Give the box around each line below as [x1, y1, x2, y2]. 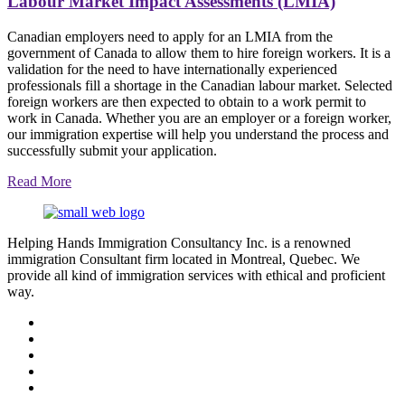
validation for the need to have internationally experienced [7, 61, 337, 78]
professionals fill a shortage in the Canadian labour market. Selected [7, 78, 392, 94]
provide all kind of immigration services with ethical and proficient [7, 268, 385, 284]
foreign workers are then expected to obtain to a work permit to [7, 94, 366, 110]
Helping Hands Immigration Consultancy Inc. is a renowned [7, 235, 351, 251]
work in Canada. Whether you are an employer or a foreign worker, [7, 110, 391, 127]
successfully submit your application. [7, 143, 217, 159]
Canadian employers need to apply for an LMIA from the [7, 29, 333, 45]
